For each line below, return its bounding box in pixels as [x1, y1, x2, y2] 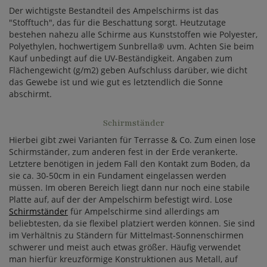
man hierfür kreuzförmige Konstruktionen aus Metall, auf [9, 253, 238, 265]
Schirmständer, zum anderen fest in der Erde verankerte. [9, 146, 238, 157]
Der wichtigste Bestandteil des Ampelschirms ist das [9, 5, 219, 16]
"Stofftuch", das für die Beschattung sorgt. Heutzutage [9, 17, 226, 28]
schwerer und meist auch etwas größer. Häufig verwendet [9, 241, 241, 253]
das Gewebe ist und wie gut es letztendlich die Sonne [9, 76, 223, 88]
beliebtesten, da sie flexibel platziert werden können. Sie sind [9, 218, 255, 229]
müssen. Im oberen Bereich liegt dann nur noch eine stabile [9, 182, 250, 193]
